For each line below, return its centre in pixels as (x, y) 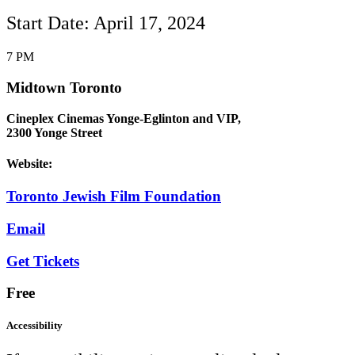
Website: (29, 163)
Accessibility (34, 326)
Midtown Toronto (64, 87)
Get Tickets (43, 261)
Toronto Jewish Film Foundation (114, 197)
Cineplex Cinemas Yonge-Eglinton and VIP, (124, 118)
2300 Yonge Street (54, 132)
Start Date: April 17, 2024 (106, 23)
